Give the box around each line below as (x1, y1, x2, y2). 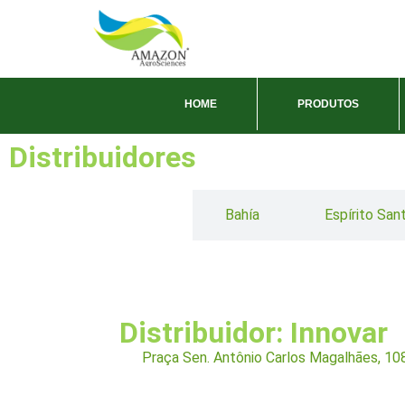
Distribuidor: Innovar (119, 315, 388, 350)
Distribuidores (9, 139, 196, 174)
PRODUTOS (297, 97, 359, 110)
